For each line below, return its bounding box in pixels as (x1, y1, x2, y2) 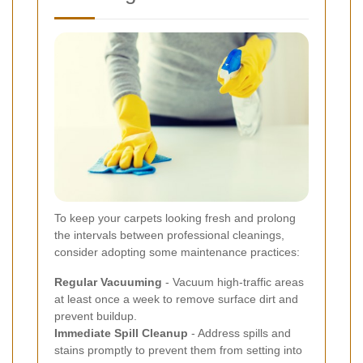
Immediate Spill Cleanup (54, 326, 188, 340)
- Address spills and (188, 326, 291, 340)
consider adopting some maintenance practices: (54, 245, 300, 258)
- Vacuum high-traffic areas (162, 275, 304, 288)
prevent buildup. (54, 309, 137, 322)
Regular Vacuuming (54, 275, 162, 288)
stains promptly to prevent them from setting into (54, 343, 302, 357)
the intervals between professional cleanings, (54, 228, 284, 241)
